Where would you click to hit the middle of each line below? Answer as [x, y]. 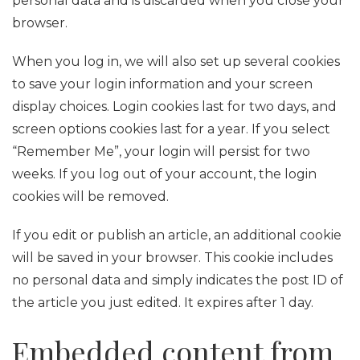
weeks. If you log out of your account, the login [164, 174]
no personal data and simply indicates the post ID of [178, 280]
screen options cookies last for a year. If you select [171, 129]
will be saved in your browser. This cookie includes [172, 258]
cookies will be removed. [90, 196]
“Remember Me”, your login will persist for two [161, 151]
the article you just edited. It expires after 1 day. [163, 303]
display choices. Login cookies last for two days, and [174, 106]
